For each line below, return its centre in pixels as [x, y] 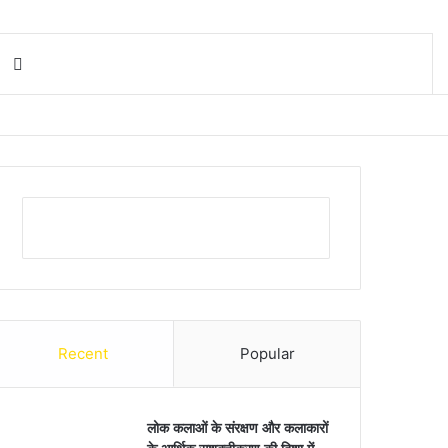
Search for [61, 62]
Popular [267, 353]
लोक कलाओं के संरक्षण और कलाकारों [238, 427]
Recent [82, 353]
